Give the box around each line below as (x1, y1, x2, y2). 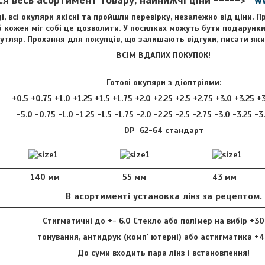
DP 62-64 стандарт (124, 125, 203, 135)
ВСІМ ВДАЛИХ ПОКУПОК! (117, 50, 211, 60)
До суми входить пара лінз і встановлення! (77, 247, 250, 258)
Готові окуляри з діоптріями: (106, 77, 221, 88)
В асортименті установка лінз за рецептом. (65, 190, 262, 202)
